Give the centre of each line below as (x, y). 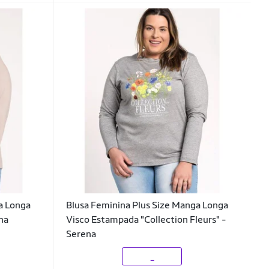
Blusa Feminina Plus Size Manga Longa (147, 205)
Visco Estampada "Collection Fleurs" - (146, 219)
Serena (81, 234)
